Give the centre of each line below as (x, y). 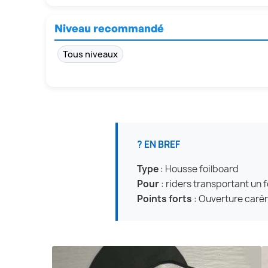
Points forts (165, 199)
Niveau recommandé (109, 28)
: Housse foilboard (199, 169)
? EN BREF (159, 145)
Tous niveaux (90, 54)
